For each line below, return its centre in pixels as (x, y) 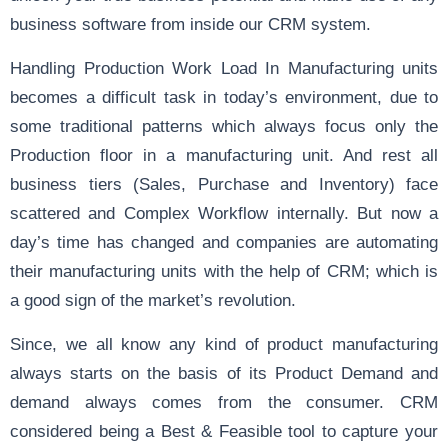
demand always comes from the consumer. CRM (224, 401)
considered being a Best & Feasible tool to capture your (224, 430)
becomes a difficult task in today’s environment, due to (224, 96)
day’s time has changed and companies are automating (224, 241)
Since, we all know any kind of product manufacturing (224, 343)
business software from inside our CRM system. (190, 23)
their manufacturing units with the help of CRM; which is (224, 270)
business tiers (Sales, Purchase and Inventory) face (224, 183)
